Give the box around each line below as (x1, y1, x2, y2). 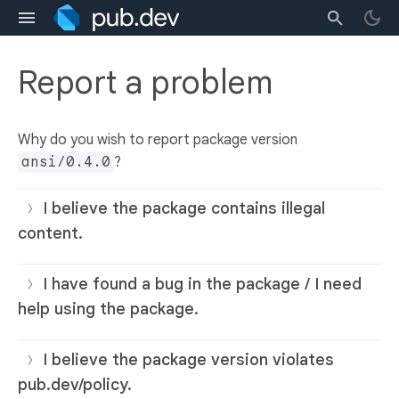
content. (18, 224, 83, 244)
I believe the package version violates (43, 350, 334, 370)
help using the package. (18, 299, 199, 320)
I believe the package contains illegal (43, 199, 325, 219)
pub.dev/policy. (18, 375, 132, 395)
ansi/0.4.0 (21, 153, 110, 172)
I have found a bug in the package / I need (43, 274, 362, 295)
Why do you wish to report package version (18, 131, 297, 150)
